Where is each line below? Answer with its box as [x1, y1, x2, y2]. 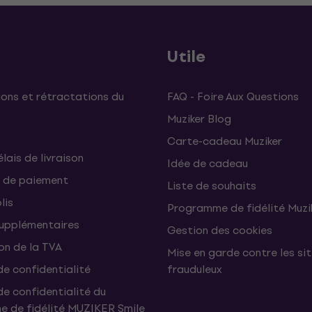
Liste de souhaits [167, 177, 256, 194]
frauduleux [167, 260, 222, 278]
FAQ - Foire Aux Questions [167, 88, 299, 105]
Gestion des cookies [167, 221, 272, 239]
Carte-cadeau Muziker [167, 132, 282, 150]
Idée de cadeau [167, 155, 248, 172]
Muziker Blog [167, 110, 231, 127]
